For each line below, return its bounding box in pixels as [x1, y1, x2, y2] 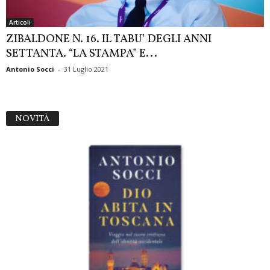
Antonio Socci [6, 64, 54, 74]
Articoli [9, 18, 31, 27]
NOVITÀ [15, 113, 50, 126]
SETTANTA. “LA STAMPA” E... [6, 46, 157, 62]
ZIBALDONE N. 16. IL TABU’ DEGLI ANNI [6, 31, 212, 48]
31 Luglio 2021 [64, 64, 108, 74]
